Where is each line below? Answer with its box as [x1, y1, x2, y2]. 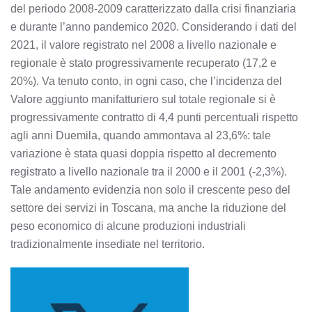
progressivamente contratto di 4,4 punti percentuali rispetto [10, 111, 298, 124]
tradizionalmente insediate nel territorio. [10, 238, 205, 251]
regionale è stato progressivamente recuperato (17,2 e [10, 57, 276, 70]
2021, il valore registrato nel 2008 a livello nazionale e [10, 39, 276, 52]
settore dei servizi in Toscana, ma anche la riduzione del [10, 202, 286, 214]
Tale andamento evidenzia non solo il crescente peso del [10, 184, 290, 196]
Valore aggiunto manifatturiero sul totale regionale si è [10, 93, 276, 106]
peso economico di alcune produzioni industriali [10, 220, 246, 233]
